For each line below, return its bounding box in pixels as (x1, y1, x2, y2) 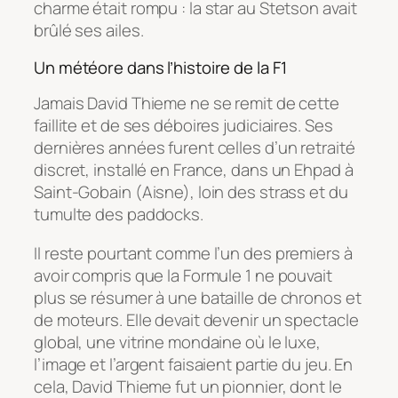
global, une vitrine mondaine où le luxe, (34, 330, 321, 354)
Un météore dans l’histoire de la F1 (34, 55, 287, 79)
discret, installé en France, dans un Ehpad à (34, 158, 354, 182)
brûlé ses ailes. (34, 19, 144, 43)
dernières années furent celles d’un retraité (34, 136, 355, 160)
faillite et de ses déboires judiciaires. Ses (34, 114, 333, 138)
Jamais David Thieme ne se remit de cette (34, 92, 339, 115)
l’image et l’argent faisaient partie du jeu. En (34, 352, 354, 376)
